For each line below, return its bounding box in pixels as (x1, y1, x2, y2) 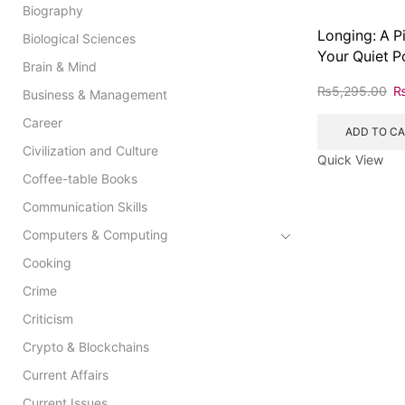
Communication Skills (23, 198, 147, 214)
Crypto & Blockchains (23, 338, 149, 354)
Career (23, 114, 62, 130)
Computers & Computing (23, 226, 168, 242)
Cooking (23, 254, 71, 270)
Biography (23, 2, 83, 18)
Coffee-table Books (23, 170, 137, 186)
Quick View (317, 151, 383, 167)
